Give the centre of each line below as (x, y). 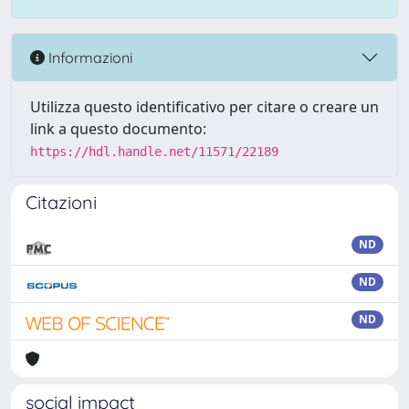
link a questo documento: (118, 129)
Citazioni (61, 202)
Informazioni (89, 57)
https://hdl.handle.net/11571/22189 (154, 152)
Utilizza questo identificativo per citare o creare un (204, 107)
